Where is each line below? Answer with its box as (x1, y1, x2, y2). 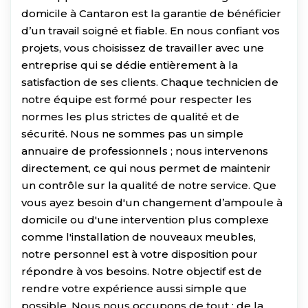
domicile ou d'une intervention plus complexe (21, 212, 269, 226)
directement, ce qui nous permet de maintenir (21, 161, 271, 175)
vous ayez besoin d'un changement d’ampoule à (21, 195, 283, 209)
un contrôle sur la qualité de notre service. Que (21, 178, 276, 192)
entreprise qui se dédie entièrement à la (21, 58, 238, 71)
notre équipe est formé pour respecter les (21, 92, 252, 106)
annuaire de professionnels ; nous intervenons (21, 144, 268, 157)
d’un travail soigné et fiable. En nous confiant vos (21, 23, 280, 37)
